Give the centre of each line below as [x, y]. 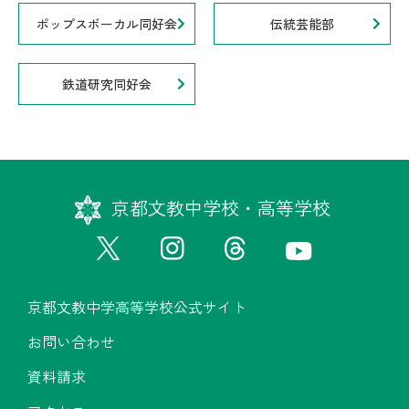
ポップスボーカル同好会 [107, 24]
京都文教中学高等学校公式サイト [137, 307]
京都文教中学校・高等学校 [220, 208]
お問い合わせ [71, 341]
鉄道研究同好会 [107, 84]
